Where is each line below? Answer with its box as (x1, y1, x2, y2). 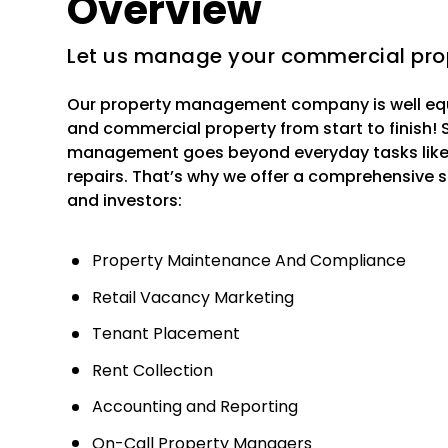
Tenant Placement (92, 322, 241, 346)
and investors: (67, 189, 183, 212)
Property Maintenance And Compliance (92, 249, 407, 272)
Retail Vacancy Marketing (92, 285, 295, 309)
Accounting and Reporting (92, 395, 299, 419)
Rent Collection (92, 358, 214, 382)
